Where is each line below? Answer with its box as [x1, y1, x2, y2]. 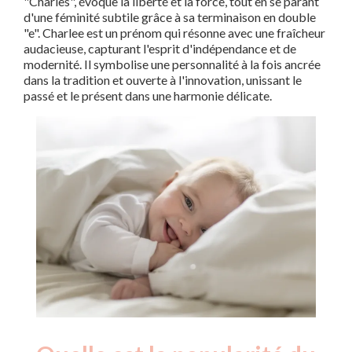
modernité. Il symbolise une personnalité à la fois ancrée [24, 57, 321, 71]
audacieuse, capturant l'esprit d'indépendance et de [24, 41, 296, 56]
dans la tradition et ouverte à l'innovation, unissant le [24, 72, 302, 87]
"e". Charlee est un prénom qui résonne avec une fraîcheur [24, 25, 325, 40]
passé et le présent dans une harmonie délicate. [24, 88, 272, 103]
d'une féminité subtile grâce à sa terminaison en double [24, 9, 316, 24]
